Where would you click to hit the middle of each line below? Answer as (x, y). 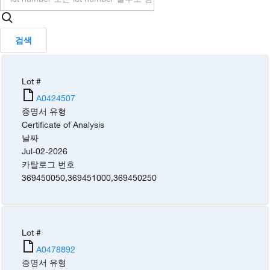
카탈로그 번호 (49, 164)
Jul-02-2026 (45, 151)
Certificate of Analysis (63, 124)
